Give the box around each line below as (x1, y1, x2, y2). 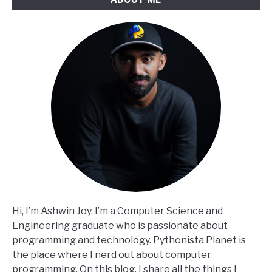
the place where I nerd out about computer (12, 249, 211, 261)
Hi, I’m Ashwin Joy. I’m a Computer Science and (12, 205, 223, 217)
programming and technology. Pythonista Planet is (12, 234, 246, 246)
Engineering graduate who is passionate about (12, 220, 228, 232)
